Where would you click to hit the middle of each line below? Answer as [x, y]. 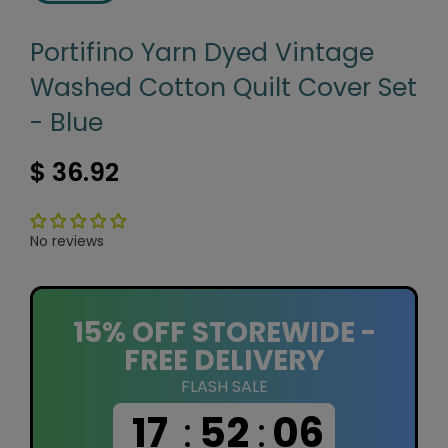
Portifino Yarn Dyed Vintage [202, 52]
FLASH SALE [224, 386]
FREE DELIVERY [224, 360]
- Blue [66, 122]
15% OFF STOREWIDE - [224, 332]
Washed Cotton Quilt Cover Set [223, 87]
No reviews [67, 241]
